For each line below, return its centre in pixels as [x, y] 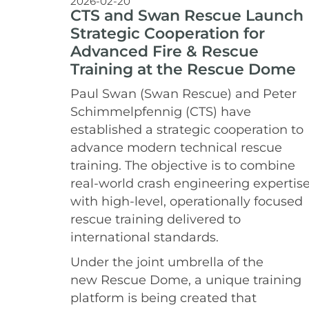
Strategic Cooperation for [168, 33]
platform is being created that [163, 297]
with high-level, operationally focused [187, 201]
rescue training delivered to [156, 219]
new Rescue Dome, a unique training [186, 279]
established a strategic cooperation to [187, 129]
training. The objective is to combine [183, 165]
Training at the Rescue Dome [183, 69]
